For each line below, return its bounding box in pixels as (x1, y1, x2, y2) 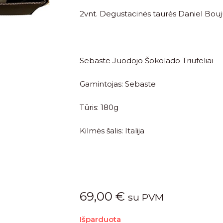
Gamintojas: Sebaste (80, 79, 156, 89)
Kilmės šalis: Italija (80, 126, 144, 136)
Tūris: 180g (80, 103, 118, 112)
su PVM (128, 191, 164, 204)
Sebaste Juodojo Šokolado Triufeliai (80, 56, 213, 66)
